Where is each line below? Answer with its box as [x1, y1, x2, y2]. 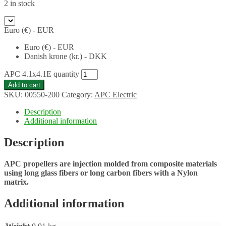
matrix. [4, 177, 29, 186]
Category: [62, 90, 94, 99]
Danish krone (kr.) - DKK [24, 51, 107, 61]
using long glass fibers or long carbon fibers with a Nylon [4, 168, 198, 177]
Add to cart [8, 81, 40, 89]
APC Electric [94, 90, 137, 99]
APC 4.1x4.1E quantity [4, 69, 79, 78]
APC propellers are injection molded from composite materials [4, 159, 217, 168]
